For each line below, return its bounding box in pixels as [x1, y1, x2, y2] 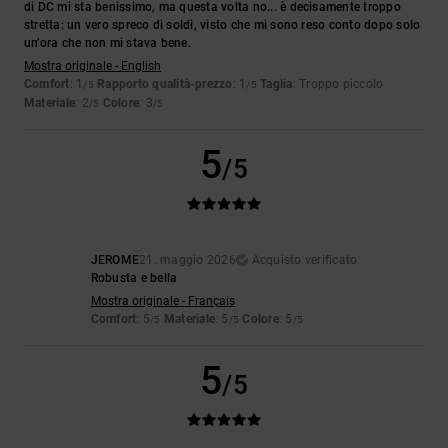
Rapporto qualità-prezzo [97, 77, 233, 92]
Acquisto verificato [251, 253, 358, 268]
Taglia [260, 77, 293, 92]
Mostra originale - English [24, 59, 161, 74]
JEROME [90, 253, 140, 268]
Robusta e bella [90, 271, 178, 286]
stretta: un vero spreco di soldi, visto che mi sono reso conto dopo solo [24, 18, 421, 33]
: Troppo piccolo [292, 77, 384, 92]
